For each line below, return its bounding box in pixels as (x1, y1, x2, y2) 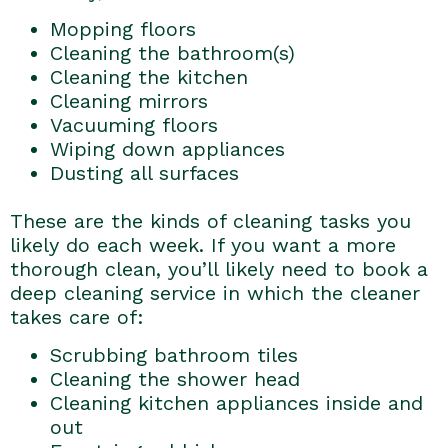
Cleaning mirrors (50, 89, 208, 114)
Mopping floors (50, 17, 196, 42)
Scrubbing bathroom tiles (50, 343, 298, 368)
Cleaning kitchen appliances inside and (50, 391, 423, 416)
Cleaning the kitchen (50, 65, 248, 90)
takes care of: (10, 305, 144, 330)
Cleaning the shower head (50, 367, 300, 392)
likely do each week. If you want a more (10, 233, 396, 258)
